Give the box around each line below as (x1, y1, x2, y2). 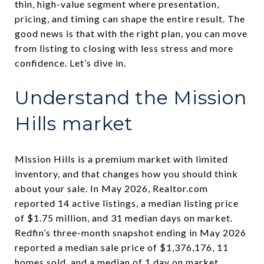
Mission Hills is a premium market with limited (15, 153, 228, 164)
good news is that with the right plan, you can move (15, 28, 247, 39)
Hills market (15, 112, 133, 135)
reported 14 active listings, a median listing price (15, 197, 239, 209)
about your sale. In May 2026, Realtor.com (15, 182, 208, 194)
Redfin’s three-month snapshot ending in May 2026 (15, 226, 246, 238)
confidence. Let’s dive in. (15, 57, 126, 68)
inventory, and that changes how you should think (15, 167, 238, 179)
